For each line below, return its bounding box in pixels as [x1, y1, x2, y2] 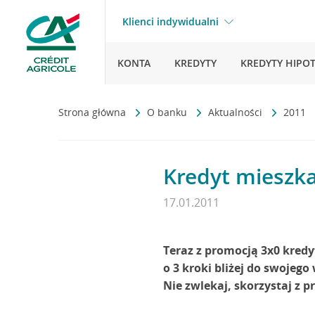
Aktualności [208, 105, 265, 119]
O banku [147, 105, 190, 119]
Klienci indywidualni [122, 15, 219, 28]
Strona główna [58, 105, 129, 119]
